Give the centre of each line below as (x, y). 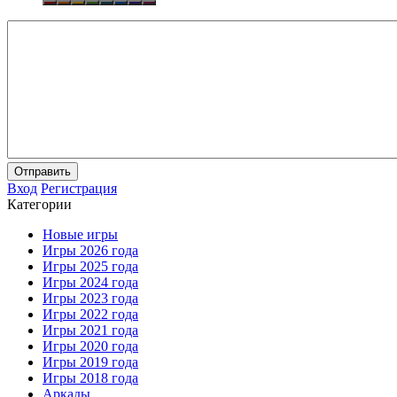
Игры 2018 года (90, 378)
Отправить (43, 171)
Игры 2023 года (90, 298)
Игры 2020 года (90, 346)
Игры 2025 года (90, 266)
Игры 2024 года (90, 282)
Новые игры (80, 234)
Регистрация (79, 188)
